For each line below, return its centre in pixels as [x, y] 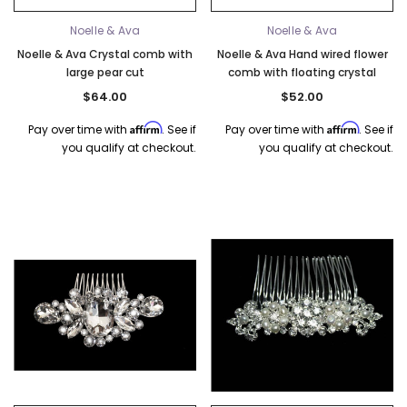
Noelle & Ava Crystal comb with [105, 54]
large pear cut [105, 72]
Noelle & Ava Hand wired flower [302, 54]
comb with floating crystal [302, 72]
